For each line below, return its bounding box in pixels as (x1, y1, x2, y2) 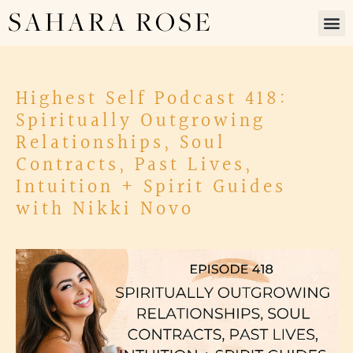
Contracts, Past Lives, (16, 150, 253, 180)
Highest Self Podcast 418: (16, 84, 288, 114)
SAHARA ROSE (8, 9, 214, 36)
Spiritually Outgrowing (16, 106, 266, 136)
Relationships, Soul (16, 128, 226, 158)
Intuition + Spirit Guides (16, 173, 286, 203)
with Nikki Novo (16, 195, 194, 225)
